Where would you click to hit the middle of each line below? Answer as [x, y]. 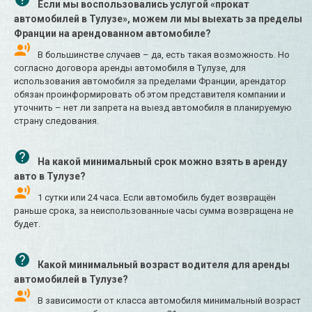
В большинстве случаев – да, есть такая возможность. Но [164, 55]
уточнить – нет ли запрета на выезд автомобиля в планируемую [153, 108]
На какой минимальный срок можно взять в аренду [162, 162]
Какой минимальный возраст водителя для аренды [164, 265]
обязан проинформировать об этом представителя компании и [150, 95]
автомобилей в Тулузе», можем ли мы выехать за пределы [158, 19]
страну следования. [56, 121]
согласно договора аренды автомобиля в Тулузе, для [130, 68]
